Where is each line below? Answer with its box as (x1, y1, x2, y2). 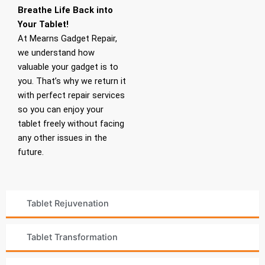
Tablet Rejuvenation (27, 198, 109, 209)
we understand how (18, 47, 95, 58)
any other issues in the (18, 132, 107, 143)
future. (18, 146, 44, 157)
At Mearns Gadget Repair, (18, 33, 117, 44)
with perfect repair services (18, 89, 125, 101)
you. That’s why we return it (18, 75, 126, 86)
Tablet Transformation (27, 232, 118, 243)
